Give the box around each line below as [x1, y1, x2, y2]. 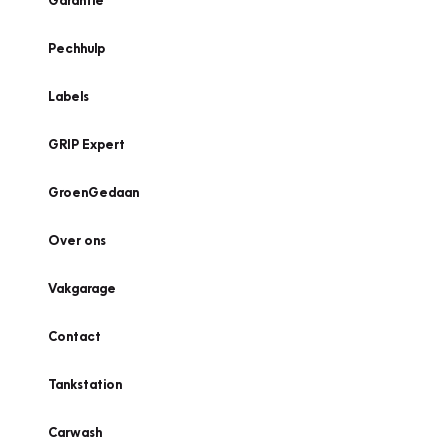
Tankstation [48, 376, 122, 392]
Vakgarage [48, 280, 116, 296]
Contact [48, 328, 101, 344]
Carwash [48, 424, 102, 440]
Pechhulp [48, 40, 105, 56]
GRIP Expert [48, 136, 125, 152]
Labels [48, 88, 89, 104]
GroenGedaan [48, 184, 139, 200]
